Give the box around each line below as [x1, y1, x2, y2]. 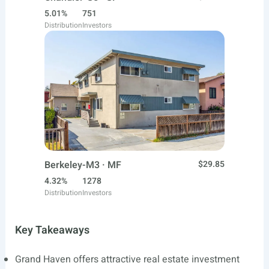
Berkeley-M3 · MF [44, 158, 121, 172]
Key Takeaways [14, 222, 89, 238]
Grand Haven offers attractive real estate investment [14, 252, 240, 267]
